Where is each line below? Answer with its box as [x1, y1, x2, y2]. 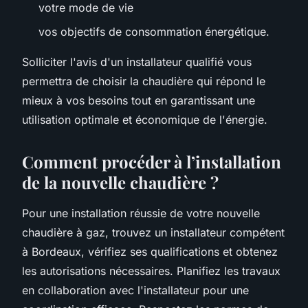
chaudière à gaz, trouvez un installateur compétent [22, 225, 285, 239]
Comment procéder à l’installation [22, 150, 281, 173]
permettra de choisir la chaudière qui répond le [22, 74, 265, 88]
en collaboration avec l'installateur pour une [22, 283, 249, 297]
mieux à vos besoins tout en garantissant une [22, 93, 255, 107]
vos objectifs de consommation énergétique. [38, 24, 273, 38]
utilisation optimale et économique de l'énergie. [22, 112, 267, 126]
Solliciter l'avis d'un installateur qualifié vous [22, 54, 252, 69]
